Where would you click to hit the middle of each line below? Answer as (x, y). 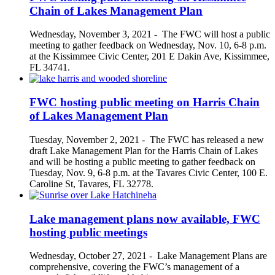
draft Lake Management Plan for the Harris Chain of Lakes (144, 150)
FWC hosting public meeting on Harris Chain (145, 103)
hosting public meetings (88, 232)
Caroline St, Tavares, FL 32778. (91, 184)
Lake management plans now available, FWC (145, 219)
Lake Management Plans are (212, 256)
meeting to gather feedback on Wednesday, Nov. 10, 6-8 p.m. (148, 45)
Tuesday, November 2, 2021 (84, 139)
